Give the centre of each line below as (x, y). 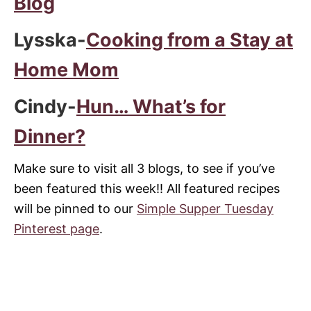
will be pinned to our (75, 209)
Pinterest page (57, 229)
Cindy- (45, 107)
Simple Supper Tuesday (205, 209)
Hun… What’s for (151, 107)
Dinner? (50, 136)
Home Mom (66, 70)
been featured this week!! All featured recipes (147, 188)
